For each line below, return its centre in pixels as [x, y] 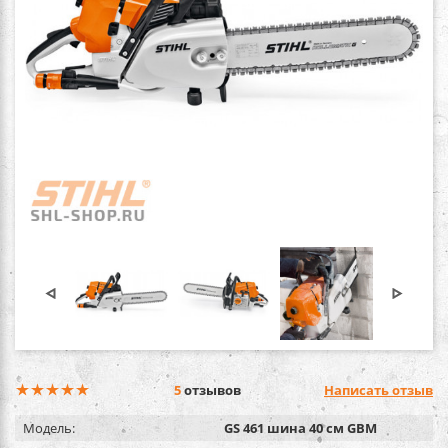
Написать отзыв [378, 389]
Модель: [49, 427]
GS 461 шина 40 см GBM [300, 427]
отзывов [210, 389]
